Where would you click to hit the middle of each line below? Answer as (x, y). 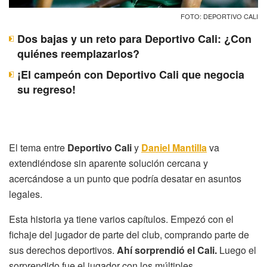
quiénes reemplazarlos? (78, 54)
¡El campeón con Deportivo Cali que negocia (131, 75)
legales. (26, 194)
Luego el (237, 250)
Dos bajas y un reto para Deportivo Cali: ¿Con (134, 39)
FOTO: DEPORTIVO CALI (219, 16)
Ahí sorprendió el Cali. (167, 250)
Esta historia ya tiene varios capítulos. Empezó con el (121, 219)
